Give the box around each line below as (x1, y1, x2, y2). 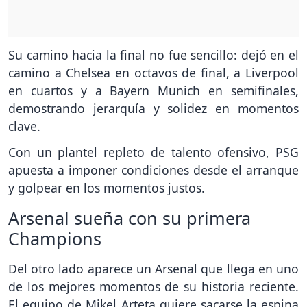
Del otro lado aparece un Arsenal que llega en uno (8, 260, 299, 278)
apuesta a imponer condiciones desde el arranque (8, 162, 299, 179)
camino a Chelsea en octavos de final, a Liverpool (8, 64, 299, 81)
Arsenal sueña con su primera (8, 206, 251, 230)
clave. (8, 117, 40, 134)
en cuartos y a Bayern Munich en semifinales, (8, 82, 299, 99)
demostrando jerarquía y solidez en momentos (8, 99, 299, 116)
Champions (8, 227, 101, 251)
